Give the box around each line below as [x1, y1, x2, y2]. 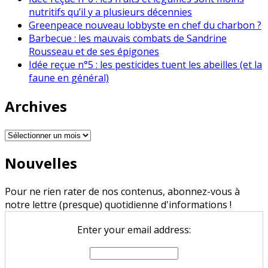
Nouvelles [5, 153, 77, 173]
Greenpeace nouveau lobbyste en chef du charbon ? [29, 18, 261, 32]
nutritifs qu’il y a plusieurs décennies [29, 5, 192, 19]
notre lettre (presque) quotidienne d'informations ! [5, 197, 232, 211]
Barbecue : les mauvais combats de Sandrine [29, 31, 227, 45]
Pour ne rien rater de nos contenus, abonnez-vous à [5, 184, 240, 198]
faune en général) [29, 71, 109, 84]
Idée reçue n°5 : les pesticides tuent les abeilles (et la [29, 57, 262, 71]
